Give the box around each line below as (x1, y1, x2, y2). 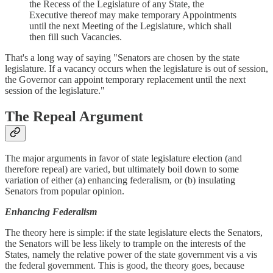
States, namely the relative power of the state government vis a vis (5, 249, 257, 260)
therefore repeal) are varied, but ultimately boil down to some (5, 164, 239, 175)
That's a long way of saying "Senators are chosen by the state (5, 52, 239, 63)
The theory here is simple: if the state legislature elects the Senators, (5, 227, 263, 238)
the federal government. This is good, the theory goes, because (5, 260, 244, 271)
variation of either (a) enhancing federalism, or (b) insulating (5, 175, 235, 186)
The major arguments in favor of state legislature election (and (5, 153, 242, 164)
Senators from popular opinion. (5, 186, 124, 197)
